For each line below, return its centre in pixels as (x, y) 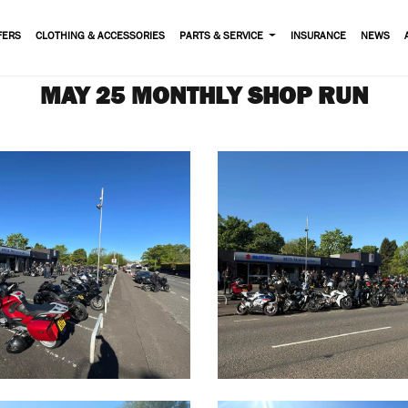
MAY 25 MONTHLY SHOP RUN (204, 95)
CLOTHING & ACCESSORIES (101, 38)
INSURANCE (318, 38)
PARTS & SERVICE (223, 38)
